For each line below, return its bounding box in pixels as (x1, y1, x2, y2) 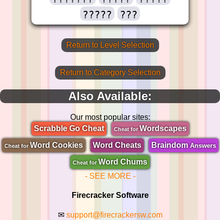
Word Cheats (92, 140, 141, 149)
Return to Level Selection (66, 40, 154, 49)
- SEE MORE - (84, 171, 136, 180)
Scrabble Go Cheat (33, 124, 104, 133)
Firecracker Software (71, 191, 149, 199)
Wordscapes (139, 124, 187, 133)
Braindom (151, 140, 190, 149)
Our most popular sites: (70, 112, 150, 121)
